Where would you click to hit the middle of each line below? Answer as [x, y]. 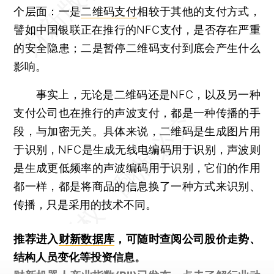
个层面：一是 [47, 11]
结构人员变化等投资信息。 [80, 257]
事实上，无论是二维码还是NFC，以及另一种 [137, 94]
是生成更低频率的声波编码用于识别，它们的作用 [137, 168]
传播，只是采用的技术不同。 [85, 204]
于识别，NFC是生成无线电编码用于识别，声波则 [137, 149]
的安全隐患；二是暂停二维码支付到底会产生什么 [137, 48]
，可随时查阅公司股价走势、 [187, 239]
